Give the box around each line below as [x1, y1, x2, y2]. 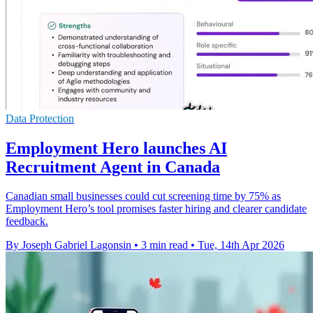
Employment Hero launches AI [6, 138, 227, 157]
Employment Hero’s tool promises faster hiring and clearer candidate [6, 203, 307, 215]
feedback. [6, 215, 48, 228]
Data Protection [6, 112, 74, 124]
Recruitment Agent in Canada [6, 157, 220, 176]
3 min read [141, 239, 188, 252]
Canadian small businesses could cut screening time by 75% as [6, 190, 281, 203]
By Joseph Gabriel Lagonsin [6, 239, 131, 252]
